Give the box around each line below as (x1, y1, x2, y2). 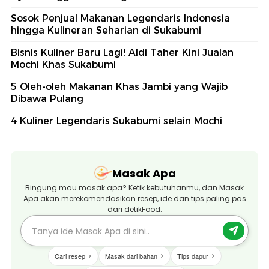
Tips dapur (177, 251, 208, 261)
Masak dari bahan (104, 251, 157, 261)
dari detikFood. (107, 204, 162, 215)
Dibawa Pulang (11, 93, 83, 105)
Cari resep (54, 251, 85, 261)
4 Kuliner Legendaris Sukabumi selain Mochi (11, 115, 222, 127)
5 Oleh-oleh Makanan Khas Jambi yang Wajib (11, 81, 228, 93)
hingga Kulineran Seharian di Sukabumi (11, 25, 201, 37)
